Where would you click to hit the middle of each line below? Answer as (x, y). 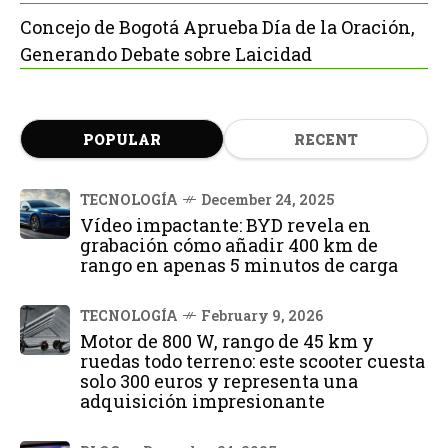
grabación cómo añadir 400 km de (229, 244)
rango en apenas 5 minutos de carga (239, 264)
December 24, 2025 (267, 199)
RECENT (326, 139)
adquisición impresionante (202, 400)
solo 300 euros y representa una (219, 380)
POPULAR (122, 139)
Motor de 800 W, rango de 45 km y (227, 340)
